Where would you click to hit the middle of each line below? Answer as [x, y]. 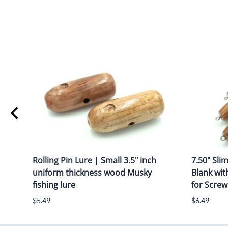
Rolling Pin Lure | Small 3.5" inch [94, 161]
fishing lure [54, 185]
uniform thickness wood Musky [92, 173]
